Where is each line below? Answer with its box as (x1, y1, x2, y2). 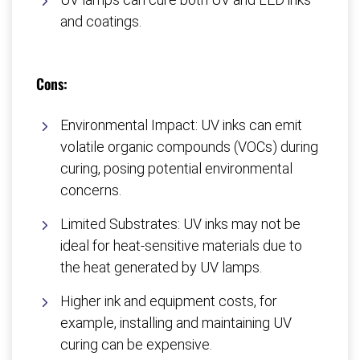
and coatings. (60, 13, 141, 31)
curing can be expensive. (60, 336, 212, 354)
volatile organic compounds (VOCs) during (60, 138, 318, 156)
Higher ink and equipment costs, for (60, 292, 277, 310)
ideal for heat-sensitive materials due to (60, 237, 302, 255)
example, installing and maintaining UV (60, 314, 292, 332)
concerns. (60, 182, 121, 199)
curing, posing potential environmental (60, 160, 292, 178)
